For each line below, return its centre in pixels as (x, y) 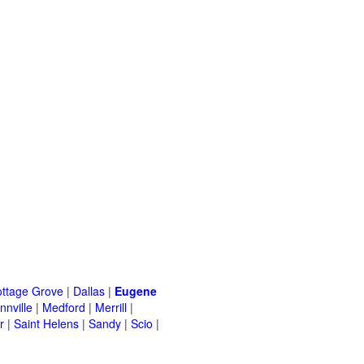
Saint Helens (46, 324)
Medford (64, 308)
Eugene (136, 291)
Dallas (89, 291)
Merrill (111, 308)
